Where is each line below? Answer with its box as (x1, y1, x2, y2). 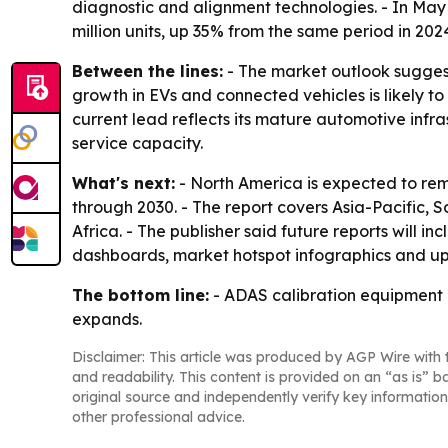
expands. (72, 309, 142, 329)
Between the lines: (72, 61, 223, 81)
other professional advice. (72, 408, 245, 426)
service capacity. (72, 133, 203, 153)
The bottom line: (72, 285, 209, 305)
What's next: (72, 173, 175, 193)
